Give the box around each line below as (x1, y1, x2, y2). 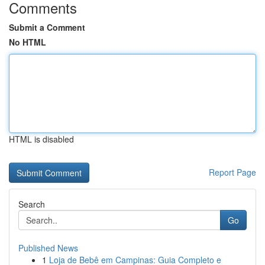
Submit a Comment (9, 21, 85, 33)
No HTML (9, 36, 46, 48)
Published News (18, 242, 78, 254)
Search (18, 198, 45, 210)
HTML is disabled (9, 133, 74, 145)
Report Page (209, 166, 256, 178)
